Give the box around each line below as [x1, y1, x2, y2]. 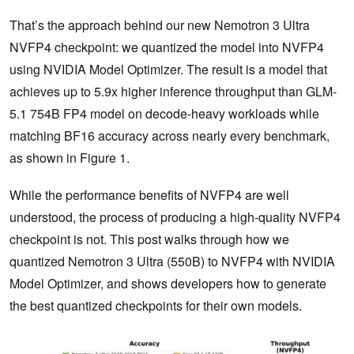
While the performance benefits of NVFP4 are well [9, 186, 289, 205]
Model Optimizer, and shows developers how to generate [9, 274, 326, 293]
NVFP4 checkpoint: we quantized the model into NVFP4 [9, 38, 324, 57]
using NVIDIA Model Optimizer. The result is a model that [9, 60, 327, 79]
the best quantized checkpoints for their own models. [9, 296, 305, 315]
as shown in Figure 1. [9, 149, 130, 168]
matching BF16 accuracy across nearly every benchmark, [9, 126, 330, 145]
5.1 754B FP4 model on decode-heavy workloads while [9, 104, 319, 123]
